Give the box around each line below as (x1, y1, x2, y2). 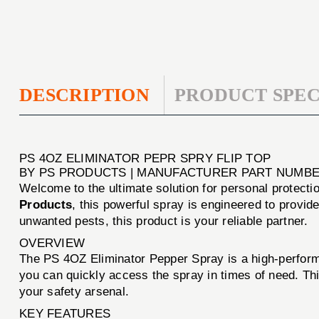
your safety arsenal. (19, 284, 130, 298)
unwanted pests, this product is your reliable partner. (19, 214, 308, 228)
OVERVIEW (19, 236, 85, 250)
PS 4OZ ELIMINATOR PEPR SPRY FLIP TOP (19, 151, 271, 165)
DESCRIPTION (19, 84, 150, 105)
